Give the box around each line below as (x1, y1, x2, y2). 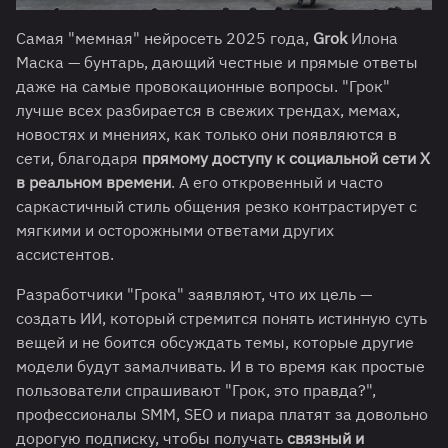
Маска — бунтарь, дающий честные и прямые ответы (16, 52, 418, 73)
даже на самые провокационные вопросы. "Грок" (16, 76, 390, 97)
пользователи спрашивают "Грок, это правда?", (16, 380, 376, 401)
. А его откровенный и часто (171, 172, 383, 193)
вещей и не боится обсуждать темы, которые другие (16, 332, 414, 353)
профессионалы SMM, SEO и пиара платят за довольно (16, 404, 428, 425)
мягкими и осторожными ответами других (16, 220, 334, 241)
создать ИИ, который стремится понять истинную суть (16, 308, 427, 329)
